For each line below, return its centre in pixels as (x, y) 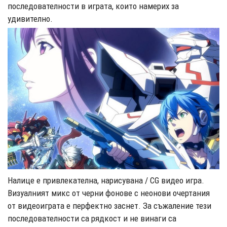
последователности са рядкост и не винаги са (92, 218)
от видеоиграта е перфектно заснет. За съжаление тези (109, 205)
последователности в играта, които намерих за (93, 6)
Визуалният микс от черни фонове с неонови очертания (109, 193)
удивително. (30, 19)
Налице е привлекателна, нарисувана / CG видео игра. (106, 180)
